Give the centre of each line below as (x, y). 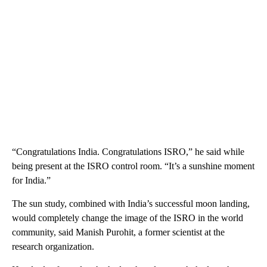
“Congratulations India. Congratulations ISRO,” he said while (128, 152)
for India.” (31, 181)
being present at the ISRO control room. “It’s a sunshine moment (133, 166)
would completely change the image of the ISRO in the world (128, 218)
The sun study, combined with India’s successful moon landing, (131, 204)
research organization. (53, 247)
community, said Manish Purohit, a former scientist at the (118, 232)
